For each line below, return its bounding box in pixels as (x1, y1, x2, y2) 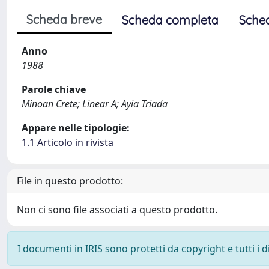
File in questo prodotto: (17, 174, 123, 187)
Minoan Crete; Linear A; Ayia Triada (22, 97, 168, 110)
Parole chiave (22, 83, 86, 96)
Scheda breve (26, 12, 102, 27)
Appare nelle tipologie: (22, 121, 130, 134)
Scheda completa (122, 13, 219, 28)
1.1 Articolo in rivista (22, 136, 113, 149)
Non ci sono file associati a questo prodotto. (17, 203, 217, 216)
